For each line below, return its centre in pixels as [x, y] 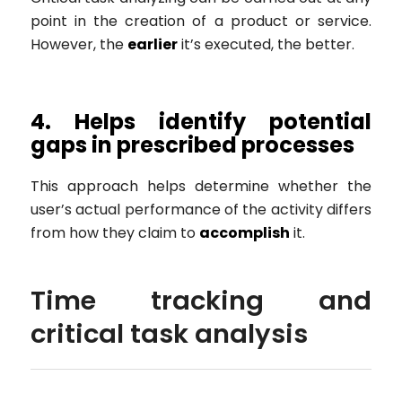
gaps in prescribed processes [192, 145]
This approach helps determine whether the [201, 187]
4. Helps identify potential [201, 122]
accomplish [244, 233]
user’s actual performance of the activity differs [201, 210]
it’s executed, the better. [266, 45]
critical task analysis [169, 333]
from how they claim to [114, 233]
